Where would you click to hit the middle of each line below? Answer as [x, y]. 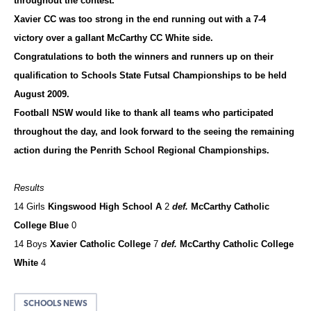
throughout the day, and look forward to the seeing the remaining [154, 131]
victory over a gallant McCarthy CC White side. [115, 37]
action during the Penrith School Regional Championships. [142, 150]
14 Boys [31, 244]
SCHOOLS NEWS [56, 304]
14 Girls [30, 206]
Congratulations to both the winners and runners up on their [144, 56]
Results [29, 187]
